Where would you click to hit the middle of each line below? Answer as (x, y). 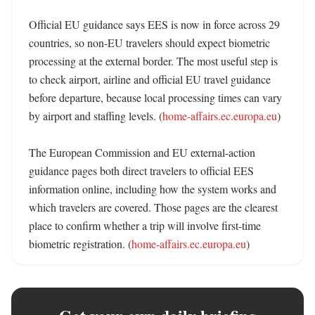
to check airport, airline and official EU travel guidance (150, 79)
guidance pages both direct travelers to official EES (141, 171)
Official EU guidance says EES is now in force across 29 (154, 24)
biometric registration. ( (80, 244)
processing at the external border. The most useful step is (153, 61)
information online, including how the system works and (153, 189)
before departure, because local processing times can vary (155, 97)
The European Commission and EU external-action (142, 152)
